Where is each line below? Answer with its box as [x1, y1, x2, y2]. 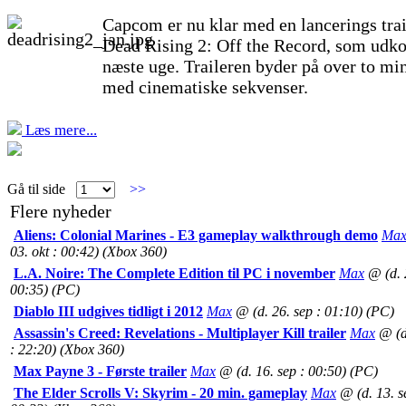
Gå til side [7, 181, 76, 197]
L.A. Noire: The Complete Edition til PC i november [14, 266, 335, 281]
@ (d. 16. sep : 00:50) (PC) [216, 363, 378, 379]
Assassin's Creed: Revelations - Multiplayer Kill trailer [14, 325, 346, 341]
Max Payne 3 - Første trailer [14, 363, 187, 379]
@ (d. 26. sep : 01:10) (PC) [232, 304, 394, 319]
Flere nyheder [10, 201, 111, 221]
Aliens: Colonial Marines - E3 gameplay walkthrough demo [14, 227, 378, 243]
